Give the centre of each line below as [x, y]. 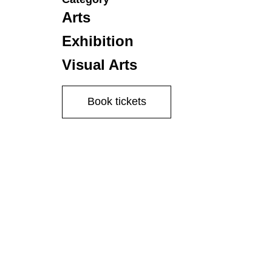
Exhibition [98, 41]
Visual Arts [100, 65]
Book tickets [117, 101]
